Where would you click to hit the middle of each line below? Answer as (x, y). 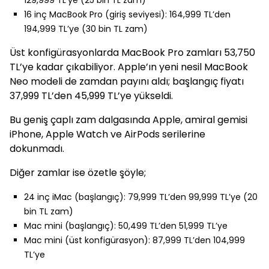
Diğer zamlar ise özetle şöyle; (78, 173)
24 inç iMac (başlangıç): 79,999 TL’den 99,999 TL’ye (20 (141, 197)
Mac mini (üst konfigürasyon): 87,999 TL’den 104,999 (134, 240)
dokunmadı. (37, 149)
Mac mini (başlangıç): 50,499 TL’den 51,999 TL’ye (126, 226)
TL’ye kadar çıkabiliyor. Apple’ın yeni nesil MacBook (129, 67)
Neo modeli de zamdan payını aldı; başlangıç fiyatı (127, 81)
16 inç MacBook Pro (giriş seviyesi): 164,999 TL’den (127, 14)
